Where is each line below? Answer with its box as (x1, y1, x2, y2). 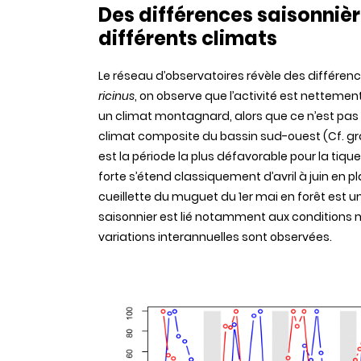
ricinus (98, 88, 135, 104)
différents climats (98, 25, 277, 52)
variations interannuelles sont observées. (98, 229, 332, 245)
